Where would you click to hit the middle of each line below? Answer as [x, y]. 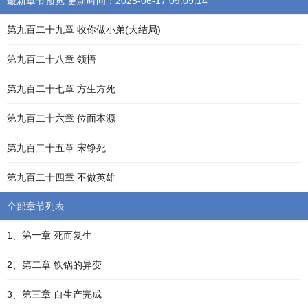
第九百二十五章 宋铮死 [56, 148]
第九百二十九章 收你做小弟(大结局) [84, 30]
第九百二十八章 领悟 [52, 59]
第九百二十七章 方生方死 [61, 89]
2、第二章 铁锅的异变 [54, 265]
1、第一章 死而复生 [49, 235]
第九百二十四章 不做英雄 [61, 177]
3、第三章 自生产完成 [54, 294]
